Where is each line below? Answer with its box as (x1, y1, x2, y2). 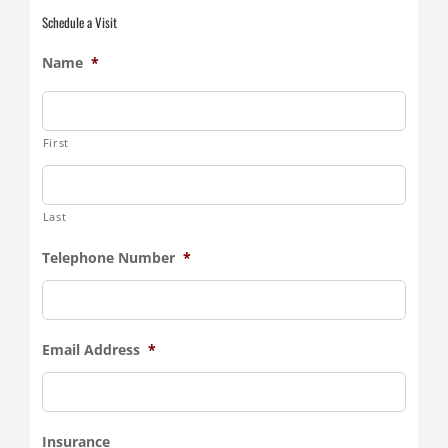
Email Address (41, 339, 140, 359)
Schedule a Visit (41, 12, 117, 33)
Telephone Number (41, 247, 175, 267)
